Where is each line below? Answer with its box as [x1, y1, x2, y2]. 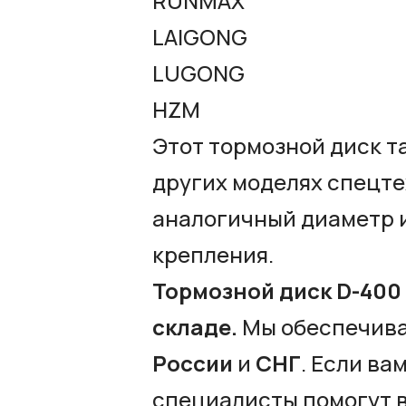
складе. [152, 311, 237, 342]
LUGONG [152, 57, 245, 88]
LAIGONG [152, 21, 247, 52]
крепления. [152, 238, 274, 269]
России [152, 347, 233, 378]
